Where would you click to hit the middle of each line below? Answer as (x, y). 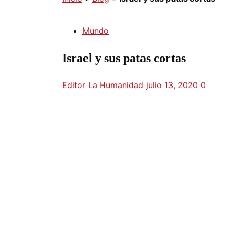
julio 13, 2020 (173, 85)
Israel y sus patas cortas (124, 58)
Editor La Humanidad (104, 85)
